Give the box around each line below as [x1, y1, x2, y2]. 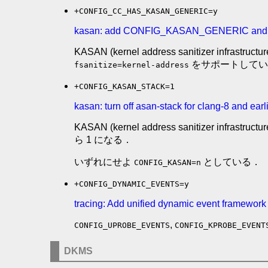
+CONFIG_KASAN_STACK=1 [74, 81, 175, 91]
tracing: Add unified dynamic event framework [74, 198, 266, 209]
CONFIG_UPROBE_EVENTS [74, 220, 170, 230]
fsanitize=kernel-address [74, 60, 189, 69]
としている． [201, 156, 261, 167]
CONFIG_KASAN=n [134, 157, 201, 167]
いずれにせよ [74, 156, 134, 167]
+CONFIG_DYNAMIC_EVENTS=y [74, 179, 189, 188]
